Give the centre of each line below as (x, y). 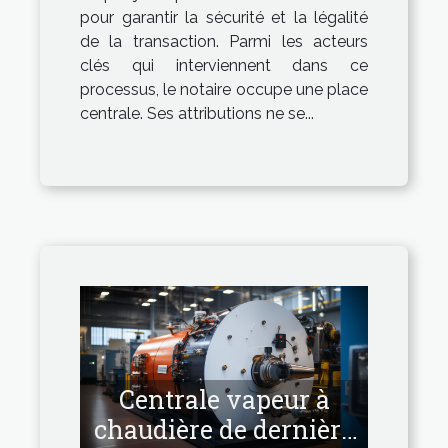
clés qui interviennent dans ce (224, 65)
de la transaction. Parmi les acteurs (224, 41)
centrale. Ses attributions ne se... (197, 113)
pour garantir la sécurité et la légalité (224, 17)
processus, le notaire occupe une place (224, 89)
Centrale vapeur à (224, 400)
